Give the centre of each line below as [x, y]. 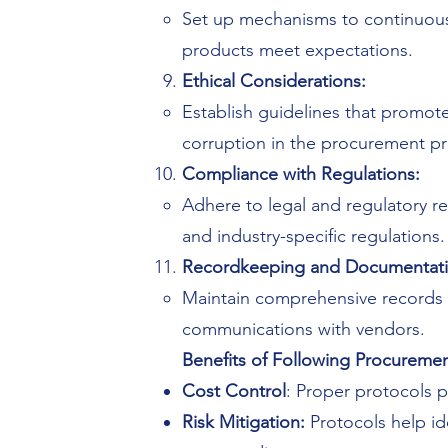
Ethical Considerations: [274, 81]
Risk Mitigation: [246, 422]
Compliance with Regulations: [301, 174]
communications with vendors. [303, 329]
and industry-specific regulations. [313, 236]
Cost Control [234, 391]
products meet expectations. [297, 50]
